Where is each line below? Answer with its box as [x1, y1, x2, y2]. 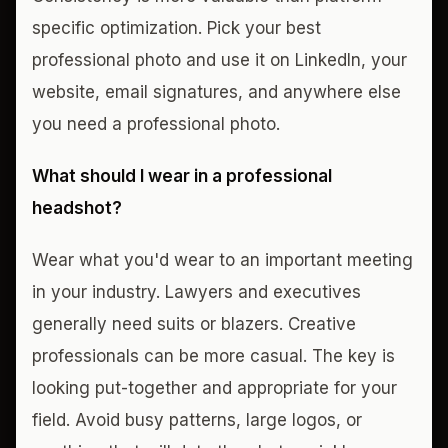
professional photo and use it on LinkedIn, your [32, 50, 407, 70]
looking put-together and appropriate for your [32, 378, 397, 398]
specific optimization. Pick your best [32, 18, 321, 38]
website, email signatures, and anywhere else [32, 82, 401, 102]
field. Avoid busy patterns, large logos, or [32, 410, 362, 430]
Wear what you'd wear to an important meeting [32, 250, 413, 270]
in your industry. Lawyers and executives [32, 282, 361, 302]
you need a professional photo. [32, 114, 280, 134]
